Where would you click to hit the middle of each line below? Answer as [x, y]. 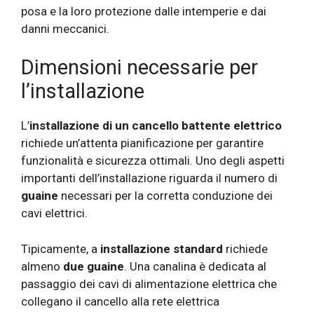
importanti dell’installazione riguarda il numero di [149, 178]
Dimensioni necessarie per [139, 68]
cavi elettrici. [54, 213]
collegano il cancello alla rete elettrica [120, 301]
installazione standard [162, 248]
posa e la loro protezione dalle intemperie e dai [144, 11]
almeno [42, 266]
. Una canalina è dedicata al [195, 266]
